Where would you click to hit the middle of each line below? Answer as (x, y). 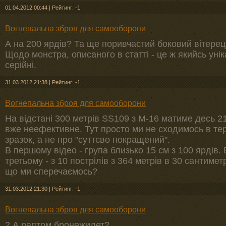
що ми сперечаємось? (51, 172)
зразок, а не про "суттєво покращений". (88, 140)
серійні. (21, 65)
